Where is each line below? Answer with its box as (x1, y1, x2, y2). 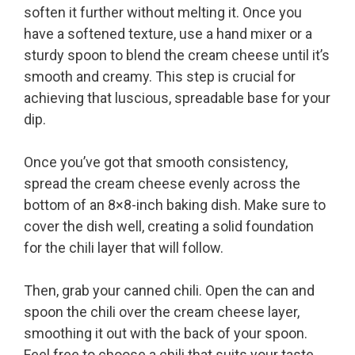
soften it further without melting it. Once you (24, 4, 302, 21)
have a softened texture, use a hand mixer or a (24, 25, 312, 43)
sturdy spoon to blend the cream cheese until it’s (24, 47, 330, 64)
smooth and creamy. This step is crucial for (24, 68, 296, 86)
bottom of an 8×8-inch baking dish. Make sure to (24, 197, 326, 214)
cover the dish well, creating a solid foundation (24, 218, 314, 235)
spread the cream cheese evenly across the (24, 175, 300, 193)
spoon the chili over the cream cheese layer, (24, 303, 300, 321)
